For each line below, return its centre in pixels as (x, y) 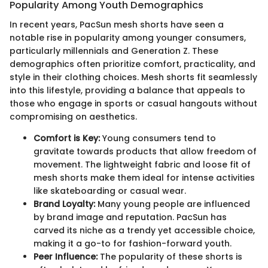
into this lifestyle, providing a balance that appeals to (127, 90)
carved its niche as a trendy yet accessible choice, (144, 230)
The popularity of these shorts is (170, 256)
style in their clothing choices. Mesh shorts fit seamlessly (133, 77)
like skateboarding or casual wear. (110, 191)
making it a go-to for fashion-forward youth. (133, 243)
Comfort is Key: (67, 138)
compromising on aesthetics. (73, 116)
